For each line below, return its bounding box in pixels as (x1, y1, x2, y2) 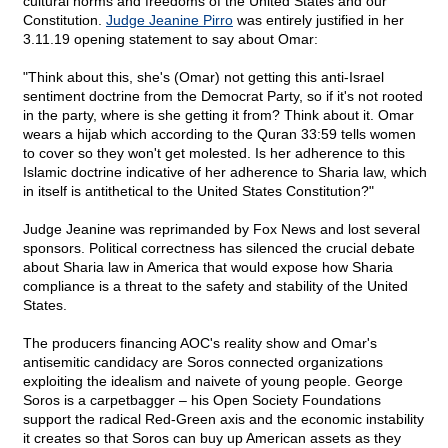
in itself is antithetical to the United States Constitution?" (23, 183, 374, 200)
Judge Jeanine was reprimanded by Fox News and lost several (23, 221, 420, 238)
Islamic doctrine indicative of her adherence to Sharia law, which (23, 164, 427, 181)
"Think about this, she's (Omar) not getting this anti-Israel (23, 69, 384, 86)
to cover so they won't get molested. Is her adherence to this (23, 145, 405, 162)
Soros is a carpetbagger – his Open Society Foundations (23, 392, 381, 409)
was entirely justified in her (233, 12, 404, 29)
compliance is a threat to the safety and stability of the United (23, 278, 408, 295)
